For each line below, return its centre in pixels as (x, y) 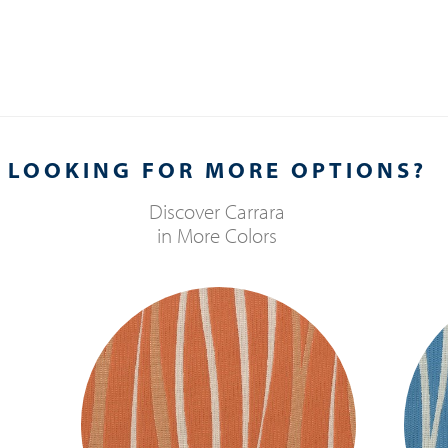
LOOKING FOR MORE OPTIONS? (217, 169)
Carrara (255, 210)
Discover (187, 210)
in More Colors (217, 234)
